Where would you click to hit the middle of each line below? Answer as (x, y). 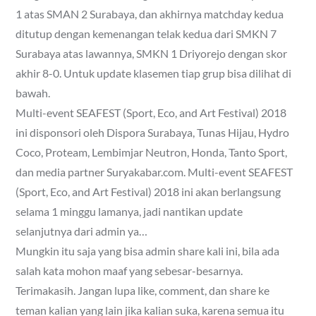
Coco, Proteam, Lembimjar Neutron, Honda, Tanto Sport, (152, 152)
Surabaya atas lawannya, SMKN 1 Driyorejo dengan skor (152, 53)
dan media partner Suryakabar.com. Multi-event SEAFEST (154, 171)
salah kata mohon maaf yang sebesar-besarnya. (129, 270)
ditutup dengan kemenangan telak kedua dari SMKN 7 (146, 33)
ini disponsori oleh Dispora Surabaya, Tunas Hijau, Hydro (153, 132)
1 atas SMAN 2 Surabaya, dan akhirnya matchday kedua (150, 13)
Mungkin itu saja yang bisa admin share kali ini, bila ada (148, 250)
